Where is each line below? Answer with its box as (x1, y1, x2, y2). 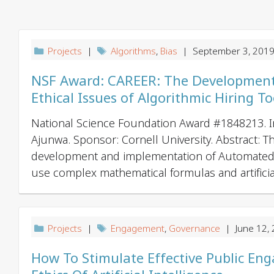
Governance (169, 221, 221, 235)
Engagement (111, 221, 165, 235)
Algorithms (111, 44, 157, 58)
